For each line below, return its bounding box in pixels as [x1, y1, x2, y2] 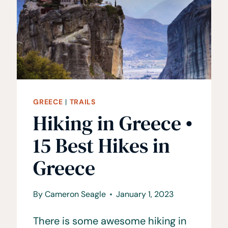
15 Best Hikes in [33, 132, 170, 160]
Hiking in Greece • [33, 109, 193, 137]
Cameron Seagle [44, 189, 106, 200]
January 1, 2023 [116, 189, 174, 200]
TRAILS [69, 97, 96, 107]
